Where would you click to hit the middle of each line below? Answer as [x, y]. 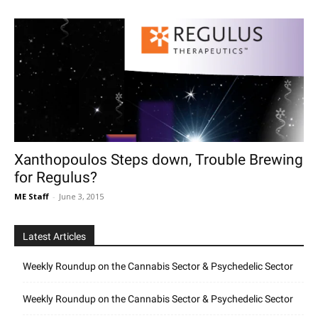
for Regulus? [56, 177]
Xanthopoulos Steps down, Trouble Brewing [159, 160]
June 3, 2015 [81, 196]
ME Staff [32, 196]
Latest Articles [54, 236]
